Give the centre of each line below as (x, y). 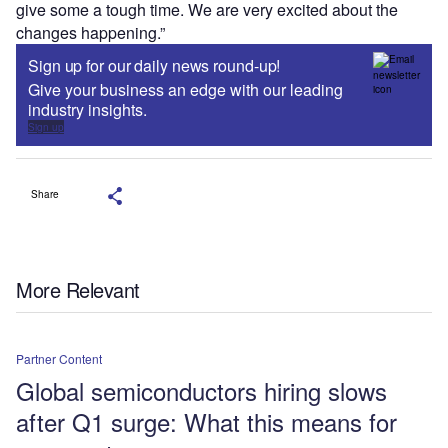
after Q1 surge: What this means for (206, 422)
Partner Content (59, 359)
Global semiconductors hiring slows (201, 391)
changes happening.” (90, 33)
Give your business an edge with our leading (185, 90)
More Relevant (78, 290)
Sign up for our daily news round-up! (154, 66)
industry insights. (87, 110)
